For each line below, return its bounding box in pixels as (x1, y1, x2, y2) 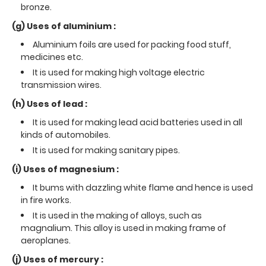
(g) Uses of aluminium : (12, 20, 116, 32)
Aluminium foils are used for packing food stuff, (33, 38, 231, 50)
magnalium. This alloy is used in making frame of (21, 221, 226, 234)
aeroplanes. (21, 234, 71, 246)
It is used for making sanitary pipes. (33, 144, 180, 156)
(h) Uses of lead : (12, 97, 87, 110)
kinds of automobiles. (21, 128, 110, 141)
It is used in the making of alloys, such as (33, 209, 202, 221)
